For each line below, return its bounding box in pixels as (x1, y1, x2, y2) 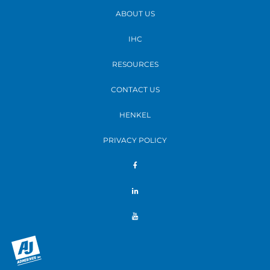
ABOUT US (115, 9, 155, 18)
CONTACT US (110, 85, 160, 94)
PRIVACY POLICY (103, 136, 167, 145)
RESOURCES (111, 60, 159, 69)
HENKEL (119, 110, 151, 119)
